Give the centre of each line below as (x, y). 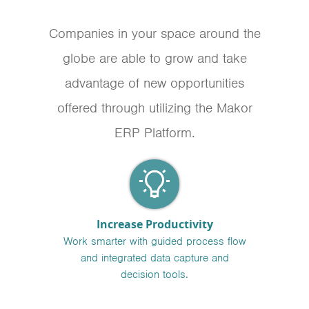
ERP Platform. (154, 133)
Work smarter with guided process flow (154, 241)
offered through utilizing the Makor (154, 108)
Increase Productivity (154, 224)
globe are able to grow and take (154, 58)
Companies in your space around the (154, 33)
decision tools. (154, 275)
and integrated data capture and (154, 258)
